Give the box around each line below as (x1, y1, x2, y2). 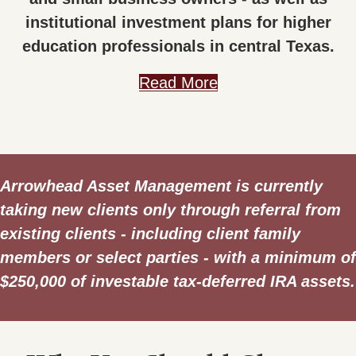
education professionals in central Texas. (21, 37, 335, 55)
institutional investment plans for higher (25, 14, 331, 31)
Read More (138, 74, 218, 91)
